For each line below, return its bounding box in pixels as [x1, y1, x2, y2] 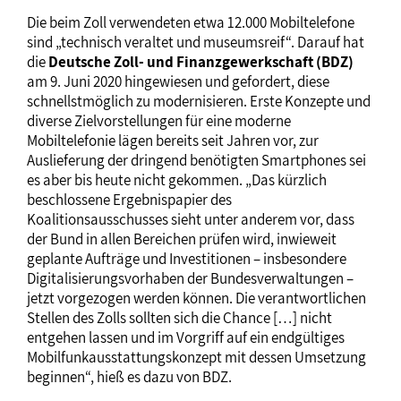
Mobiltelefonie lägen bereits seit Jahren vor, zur [27, 131, 319, 150]
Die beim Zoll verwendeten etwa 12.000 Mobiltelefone [27, 13, 354, 32]
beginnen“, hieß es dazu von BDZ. [27, 367, 232, 387]
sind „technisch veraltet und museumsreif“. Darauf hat [27, 32, 364, 52]
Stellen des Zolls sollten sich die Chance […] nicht [27, 308, 332, 328]
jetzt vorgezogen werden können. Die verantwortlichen [27, 288, 366, 308]
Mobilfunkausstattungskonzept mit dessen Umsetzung [27, 347, 366, 367]
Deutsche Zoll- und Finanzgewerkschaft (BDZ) [48, 52, 354, 72]
